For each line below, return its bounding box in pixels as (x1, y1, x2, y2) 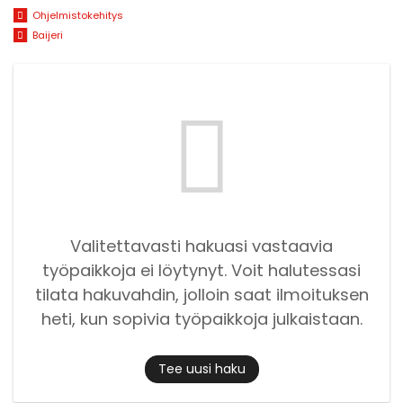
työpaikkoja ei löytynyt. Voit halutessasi (42, 258, 361, 282)
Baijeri (31, 28, 63, 43)
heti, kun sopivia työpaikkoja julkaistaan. (40, 307, 363, 330)
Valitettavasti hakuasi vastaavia (70, 234, 333, 257)
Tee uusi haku (157, 360, 246, 379)
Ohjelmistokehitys (31, 8, 123, 23)
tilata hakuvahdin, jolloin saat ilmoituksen (34, 282, 369, 306)
